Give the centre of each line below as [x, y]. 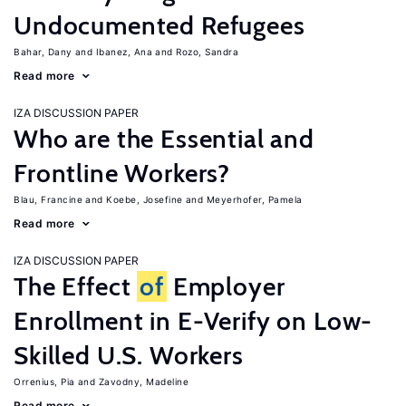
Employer [226, 286]
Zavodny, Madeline [143, 382]
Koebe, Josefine [145, 199]
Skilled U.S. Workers [129, 355]
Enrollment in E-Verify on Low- [193, 321]
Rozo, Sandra [207, 52]
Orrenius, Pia [44, 382]
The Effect [76, 286]
